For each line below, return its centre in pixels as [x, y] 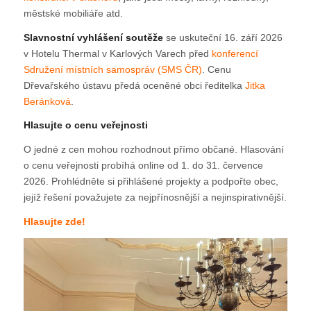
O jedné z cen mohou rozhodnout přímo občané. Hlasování [153, 150]
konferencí [235, 53]
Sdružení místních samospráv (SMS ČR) [112, 69]
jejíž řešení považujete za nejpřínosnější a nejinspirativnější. [155, 197]
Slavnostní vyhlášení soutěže [93, 37]
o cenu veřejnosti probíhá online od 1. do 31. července [143, 166]
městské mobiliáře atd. [73, 13]
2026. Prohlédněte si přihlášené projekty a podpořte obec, [151, 182]
